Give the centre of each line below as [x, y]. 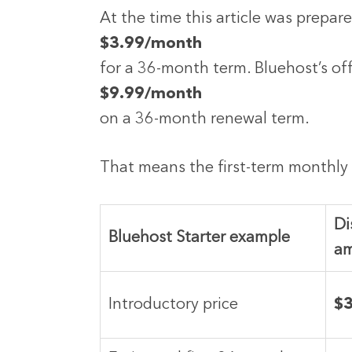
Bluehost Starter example [199, 238]
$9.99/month [151, 95]
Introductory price [173, 305]
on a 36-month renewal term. [205, 120]
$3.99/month [151, 44]
